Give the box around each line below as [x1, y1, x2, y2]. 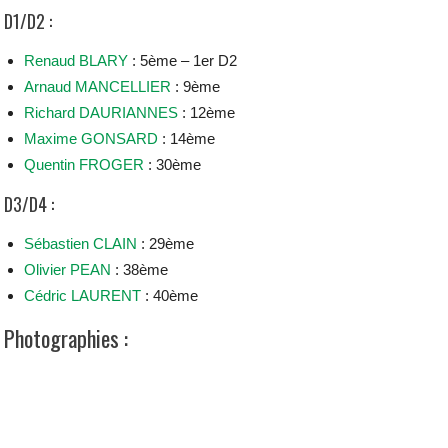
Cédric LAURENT [24, 287, 142, 304]
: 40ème [141, 287, 199, 304]
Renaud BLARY [24, 52, 129, 69]
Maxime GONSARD [24, 130, 159, 147]
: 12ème [178, 104, 236, 121]
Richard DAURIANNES [24, 104, 179, 121]
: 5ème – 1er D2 [128, 52, 238, 69]
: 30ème [144, 156, 202, 173]
